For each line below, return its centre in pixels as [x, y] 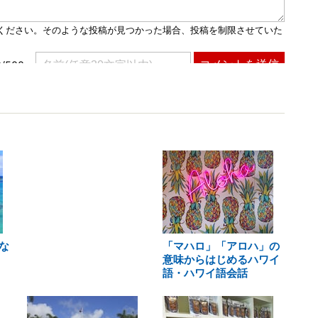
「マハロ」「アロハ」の [221, 246]
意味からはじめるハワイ [221, 259]
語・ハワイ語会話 [205, 273]
